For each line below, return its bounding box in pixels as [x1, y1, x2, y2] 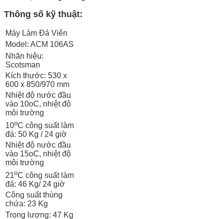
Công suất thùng [5, 190, 63, 199]
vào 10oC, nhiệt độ [5, 99, 71, 108]
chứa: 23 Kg [5, 199, 48, 208]
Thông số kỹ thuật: [4, 9, 83, 19]
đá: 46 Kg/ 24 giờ [5, 180, 65, 189]
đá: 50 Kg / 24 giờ [5, 130, 67, 139]
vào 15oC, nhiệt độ [5, 149, 71, 158]
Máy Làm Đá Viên [5, 28, 67, 37]
